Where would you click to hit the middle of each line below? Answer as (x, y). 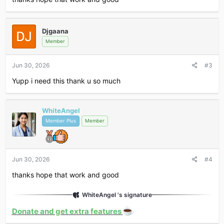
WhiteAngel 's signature (117, 194)
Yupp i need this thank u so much (66, 81)
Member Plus (60, 121)
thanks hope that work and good (65, 175)
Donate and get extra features (67, 211)
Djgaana (55, 31)
